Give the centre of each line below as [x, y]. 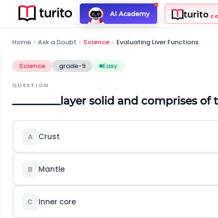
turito [196, 15]
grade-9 [72, 66]
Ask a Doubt [57, 42]
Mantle [51, 169]
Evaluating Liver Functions [157, 42]
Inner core [57, 201]
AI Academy [129, 13]
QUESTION [31, 85]
